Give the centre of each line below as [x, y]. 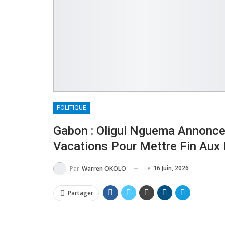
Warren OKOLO [104, 168]
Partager [81, 193]
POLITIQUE [72, 108]
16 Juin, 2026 [171, 168]
